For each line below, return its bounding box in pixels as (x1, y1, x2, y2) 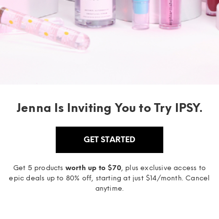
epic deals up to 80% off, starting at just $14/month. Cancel (9, 174, 210, 182)
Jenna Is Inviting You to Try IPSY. (17, 100, 202, 115)
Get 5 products (13, 163, 66, 172)
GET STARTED (84, 134, 135, 144)
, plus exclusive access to (121, 163, 206, 172)
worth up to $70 (65, 163, 121, 172)
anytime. (95, 184, 124, 193)
